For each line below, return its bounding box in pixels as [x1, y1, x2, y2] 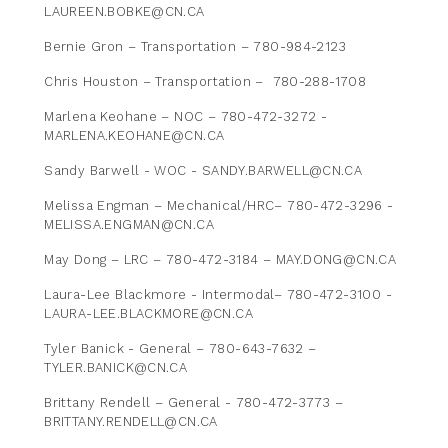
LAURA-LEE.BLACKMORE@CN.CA [44, 306, 253, 322]
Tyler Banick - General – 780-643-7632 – [44, 341, 317, 357]
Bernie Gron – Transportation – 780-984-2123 [44, 39, 347, 55]
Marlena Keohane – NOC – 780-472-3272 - [44, 109, 328, 125]
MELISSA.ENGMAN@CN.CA [44, 217, 215, 233]
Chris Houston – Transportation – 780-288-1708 [44, 74, 367, 90]
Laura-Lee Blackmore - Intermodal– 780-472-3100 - [44, 287, 392, 303]
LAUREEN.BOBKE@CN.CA [44, 4, 205, 20]
